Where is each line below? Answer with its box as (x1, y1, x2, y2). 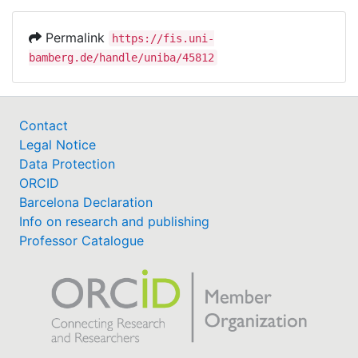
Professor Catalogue (19, 232, 144, 249)
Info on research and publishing (19, 213, 209, 229)
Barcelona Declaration (19, 193, 153, 210)
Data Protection (19, 155, 115, 172)
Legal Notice (19, 136, 96, 153)
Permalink (42, 29, 109, 46)
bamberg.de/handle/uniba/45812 (29, 50, 214, 64)
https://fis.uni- (112, 31, 214, 45)
